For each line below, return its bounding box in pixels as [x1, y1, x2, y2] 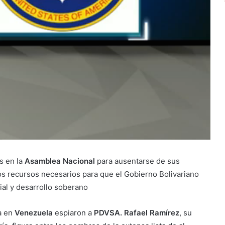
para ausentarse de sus [95, 156, 180, 166]
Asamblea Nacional [23, 156, 95, 166]
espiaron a [53, 208, 94, 218]
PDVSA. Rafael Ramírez [94, 208, 179, 218]
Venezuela [15, 208, 53, 218]
